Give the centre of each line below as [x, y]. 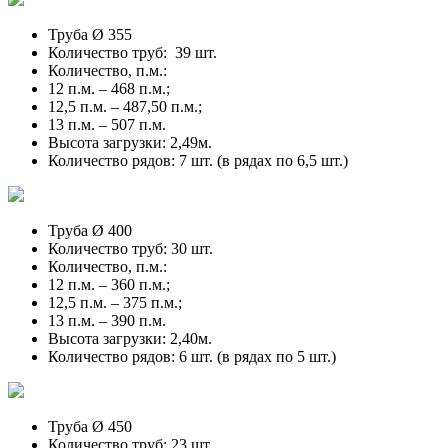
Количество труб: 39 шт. [132, 52]
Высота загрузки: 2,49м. [130, 142]
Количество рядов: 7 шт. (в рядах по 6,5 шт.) [198, 160]
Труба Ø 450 [90, 426]
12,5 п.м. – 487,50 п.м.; [125, 106]
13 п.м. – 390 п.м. [107, 320]
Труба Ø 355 [90, 34]
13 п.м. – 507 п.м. [107, 124]
